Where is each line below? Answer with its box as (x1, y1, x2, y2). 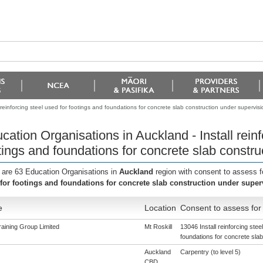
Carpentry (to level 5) (180, 248, 241, 255)
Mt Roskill (144, 223, 172, 230)
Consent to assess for (180, 203, 261, 213)
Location (144, 203, 176, 213)
